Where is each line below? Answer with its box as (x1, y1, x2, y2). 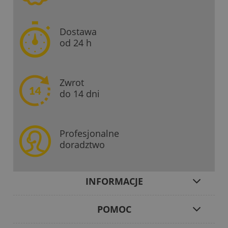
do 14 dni (60, 88, 100, 100)
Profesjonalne (60, 127, 119, 140)
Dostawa (60, 25, 97, 38)
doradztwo (60, 138, 105, 151)
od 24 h (60, 37, 92, 49)
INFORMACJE (85, 175, 143, 188)
